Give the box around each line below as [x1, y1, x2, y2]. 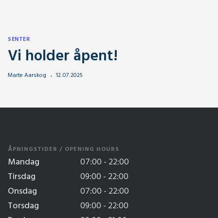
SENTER [8, 35, 30, 45]
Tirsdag [8, 170, 36, 184]
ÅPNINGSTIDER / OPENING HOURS [8, 145, 119, 155]
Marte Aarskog [8, 71, 46, 81]
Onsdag [8, 184, 37, 199]
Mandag [8, 155, 39, 170]
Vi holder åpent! [8, 44, 118, 69]
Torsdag [8, 199, 39, 214]
